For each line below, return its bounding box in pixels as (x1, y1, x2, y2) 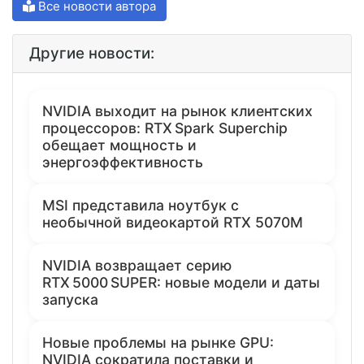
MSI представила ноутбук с (42, 196, 239, 214)
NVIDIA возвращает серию (42, 256, 232, 274)
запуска (42, 290, 98, 308)
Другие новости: (29, 43, 154, 63)
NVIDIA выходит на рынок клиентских (42, 102, 313, 119)
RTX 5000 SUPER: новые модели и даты (42, 273, 320, 291)
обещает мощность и (42, 136, 197, 154)
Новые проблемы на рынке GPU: (42, 333, 274, 351)
